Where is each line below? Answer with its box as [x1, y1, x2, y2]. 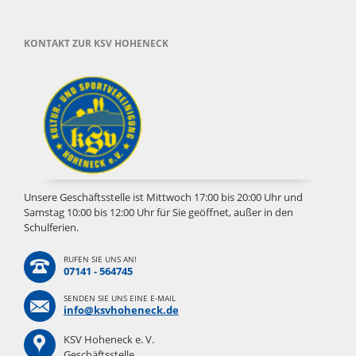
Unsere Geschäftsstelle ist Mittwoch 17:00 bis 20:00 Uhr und [23, 190, 303, 205]
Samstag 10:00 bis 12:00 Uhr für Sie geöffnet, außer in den [23, 205, 293, 220]
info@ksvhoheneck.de [63, 303, 179, 318]
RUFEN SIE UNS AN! [63, 253, 137, 265]
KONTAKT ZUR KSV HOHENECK [23, 36, 168, 50]
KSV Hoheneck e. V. [63, 332, 154, 347]
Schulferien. [23, 220, 79, 235]
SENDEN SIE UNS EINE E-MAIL [63, 292, 176, 304]
